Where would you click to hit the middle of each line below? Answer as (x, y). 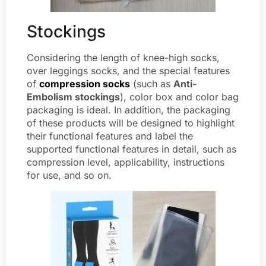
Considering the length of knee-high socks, (123, 57)
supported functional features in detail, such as (132, 149)
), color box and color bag (179, 96)
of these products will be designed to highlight (131, 123)
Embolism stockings (73, 96)
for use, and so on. (69, 175)
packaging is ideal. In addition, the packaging (129, 110)
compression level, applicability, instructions (126, 162)
